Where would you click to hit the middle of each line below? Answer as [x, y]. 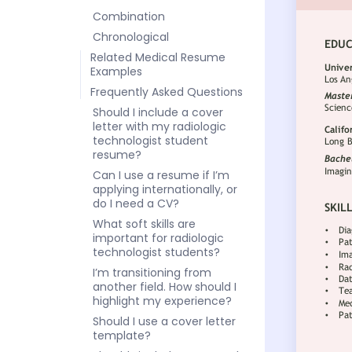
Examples [116, 71]
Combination [129, 16]
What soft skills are [144, 224]
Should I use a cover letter [164, 321]
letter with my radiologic [159, 126]
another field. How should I [165, 286]
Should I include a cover [158, 112]
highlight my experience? [162, 301]
